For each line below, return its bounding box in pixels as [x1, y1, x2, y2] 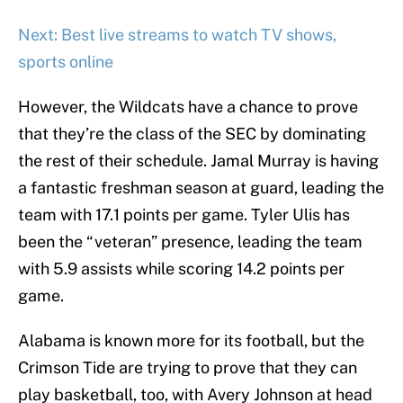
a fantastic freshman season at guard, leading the [18, 178, 384, 198]
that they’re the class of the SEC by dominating [18, 124, 366, 144]
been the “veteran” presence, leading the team [18, 232, 363, 252]
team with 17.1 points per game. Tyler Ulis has [18, 205, 350, 225]
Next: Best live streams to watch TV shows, [18, 25, 336, 45]
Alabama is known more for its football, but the [18, 331, 364, 351]
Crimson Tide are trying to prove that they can [18, 358, 357, 378]
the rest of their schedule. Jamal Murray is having [18, 151, 379, 171]
